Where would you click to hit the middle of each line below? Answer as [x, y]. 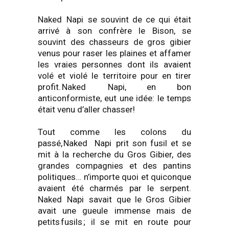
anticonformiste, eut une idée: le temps [114, 98]
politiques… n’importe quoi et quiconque [114, 177]
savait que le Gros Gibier [138, 199]
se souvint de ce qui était [139, 19]
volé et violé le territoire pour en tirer [114, 76]
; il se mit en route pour [137, 222]
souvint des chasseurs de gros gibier [114, 42]
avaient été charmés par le [99, 188]
